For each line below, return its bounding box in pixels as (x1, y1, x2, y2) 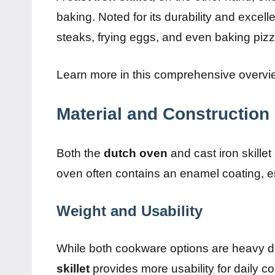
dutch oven (104, 146, 168, 160)
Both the (56, 146, 104, 160)
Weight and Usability (56, 202, 203, 219)
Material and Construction (56, 104, 269, 123)
